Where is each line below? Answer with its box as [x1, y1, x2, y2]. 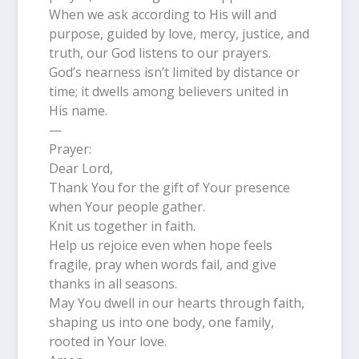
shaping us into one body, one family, [48, 313, 274, 331]
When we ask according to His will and [48, 5, 276, 23]
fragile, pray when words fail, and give [48, 255, 276, 273]
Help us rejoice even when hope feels [48, 236, 272, 254]
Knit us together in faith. [48, 216, 196, 235]
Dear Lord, [48, 159, 113, 177]
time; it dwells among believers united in [48, 82, 288, 100]
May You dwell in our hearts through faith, [48, 293, 305, 312]
